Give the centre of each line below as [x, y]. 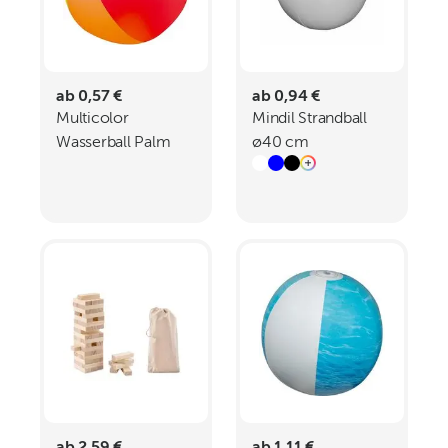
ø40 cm [280, 143]
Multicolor [92, 119]
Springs [82, 167]
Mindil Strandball [309, 119]
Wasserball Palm [113, 143]
